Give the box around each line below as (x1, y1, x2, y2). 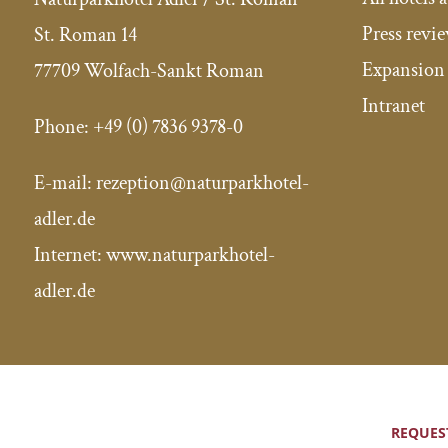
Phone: (33, 113, 93, 140)
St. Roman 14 (33, 21, 137, 48)
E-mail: (33, 169, 96, 196)
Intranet (362, 93, 426, 120)
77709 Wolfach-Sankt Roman (33, 57, 264, 84)
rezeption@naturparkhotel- (95, 169, 309, 196)
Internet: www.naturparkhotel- (33, 241, 275, 268)
